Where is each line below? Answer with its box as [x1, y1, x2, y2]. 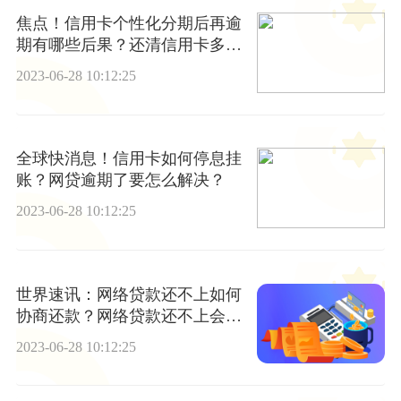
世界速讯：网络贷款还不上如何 [15, 285, 242, 303]
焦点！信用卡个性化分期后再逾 [15, 14, 242, 33]
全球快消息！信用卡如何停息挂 [15, 149, 242, 168]
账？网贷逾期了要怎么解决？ [15, 171, 226, 190]
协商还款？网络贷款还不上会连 [15, 306, 242, 325]
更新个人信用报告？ [15, 57, 161, 76]
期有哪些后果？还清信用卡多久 [15, 36, 242, 55]
